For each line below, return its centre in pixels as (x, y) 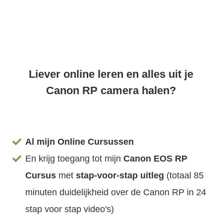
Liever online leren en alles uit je (111, 74)
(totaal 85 (185, 175)
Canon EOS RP (156, 158)
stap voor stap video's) (70, 209)
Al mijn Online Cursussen (80, 141)
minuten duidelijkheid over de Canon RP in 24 (116, 192)
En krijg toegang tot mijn (75, 158)
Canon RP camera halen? (111, 90)
